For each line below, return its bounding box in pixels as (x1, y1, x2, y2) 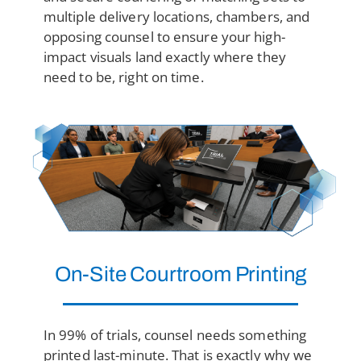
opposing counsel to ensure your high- (43, 27, 285, 46)
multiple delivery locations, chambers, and (43, 7, 310, 26)
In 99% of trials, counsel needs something (43, 325, 307, 344)
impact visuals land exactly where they (43, 48, 286, 66)
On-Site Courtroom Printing (54, 262, 307, 285)
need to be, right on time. (43, 68, 204, 86)
